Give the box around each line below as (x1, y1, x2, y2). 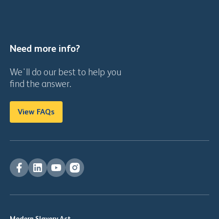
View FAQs (18, 107, 55, 117)
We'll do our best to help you (10, 66, 121, 78)
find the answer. (10, 78, 71, 89)
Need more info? (10, 43, 80, 54)
